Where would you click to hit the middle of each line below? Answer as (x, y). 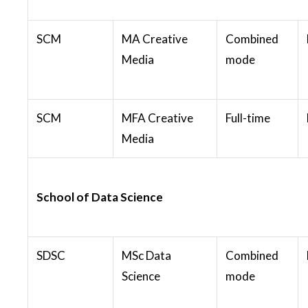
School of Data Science (100, 197)
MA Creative (155, 38)
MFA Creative (157, 118)
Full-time (248, 118)
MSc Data (146, 255)
